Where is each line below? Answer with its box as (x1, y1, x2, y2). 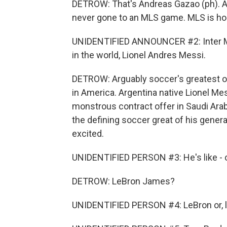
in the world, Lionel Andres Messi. (72, 50, 206, 61)
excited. (72, 128, 104, 139)
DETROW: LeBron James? (72, 176, 175, 187)
